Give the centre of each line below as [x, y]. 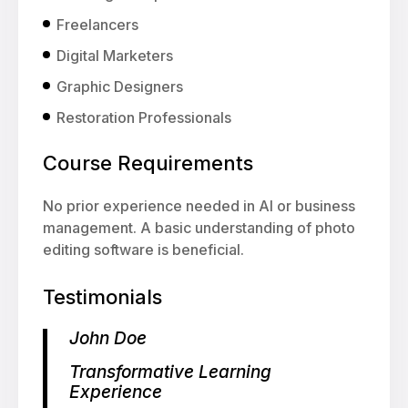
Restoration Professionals [144, 117]
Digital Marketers [115, 56]
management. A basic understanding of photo [199, 228]
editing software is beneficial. [143, 250]
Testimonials [102, 297]
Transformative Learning [170, 372]
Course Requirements [148, 163]
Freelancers [97, 25]
